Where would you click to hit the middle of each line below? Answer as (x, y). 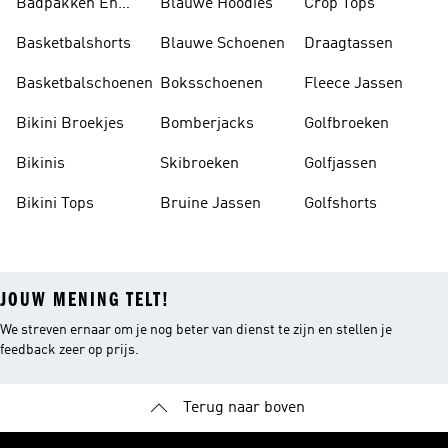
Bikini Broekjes (70, 124)
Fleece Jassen (353, 84)
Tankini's (47, 28)
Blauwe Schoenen (222, 44)
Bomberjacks (207, 124)
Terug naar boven (244, 408)
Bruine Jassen (210, 204)
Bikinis (40, 164)
